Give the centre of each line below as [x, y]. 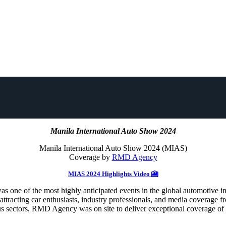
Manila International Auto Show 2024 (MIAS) [113, 148]
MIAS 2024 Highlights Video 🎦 [113, 174]
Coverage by [90, 157]
